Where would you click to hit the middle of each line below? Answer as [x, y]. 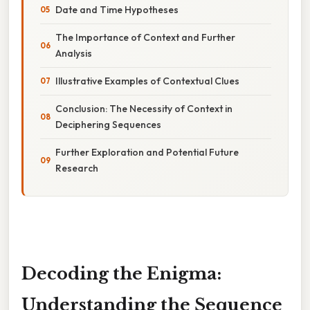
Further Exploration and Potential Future [147, 152]
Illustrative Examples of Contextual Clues [147, 81]
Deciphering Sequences [108, 124]
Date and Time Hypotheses [117, 9]
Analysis [74, 53]
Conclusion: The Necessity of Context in [144, 108]
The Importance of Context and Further [145, 37]
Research [77, 168]
